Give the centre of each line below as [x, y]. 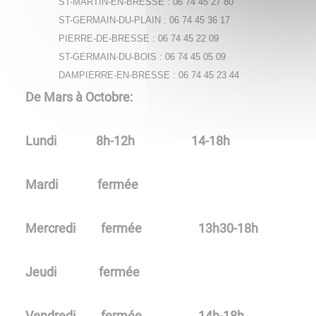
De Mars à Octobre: [79, 97]
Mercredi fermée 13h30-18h [142, 228]
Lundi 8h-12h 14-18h [128, 140]
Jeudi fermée [83, 272]
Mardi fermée [82, 184]
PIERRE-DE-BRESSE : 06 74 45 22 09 [139, 38]
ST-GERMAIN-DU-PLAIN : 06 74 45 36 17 [145, 20]
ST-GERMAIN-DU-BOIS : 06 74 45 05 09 [142, 56]
